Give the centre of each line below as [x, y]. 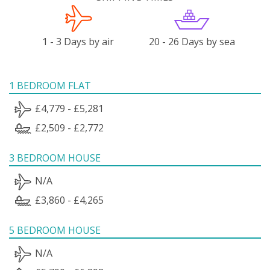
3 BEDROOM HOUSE [55, 158]
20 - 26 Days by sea [192, 41]
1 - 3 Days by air [78, 41]
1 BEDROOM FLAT [50, 85]
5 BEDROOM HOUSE [55, 230]
